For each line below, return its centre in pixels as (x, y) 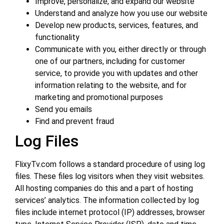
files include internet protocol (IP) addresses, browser (110, 212)
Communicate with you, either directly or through (120, 49)
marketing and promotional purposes (99, 97)
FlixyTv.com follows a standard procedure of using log (110, 164)
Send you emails (63, 109)
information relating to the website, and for (111, 85)
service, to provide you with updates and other (116, 73)
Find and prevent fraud (74, 121)
